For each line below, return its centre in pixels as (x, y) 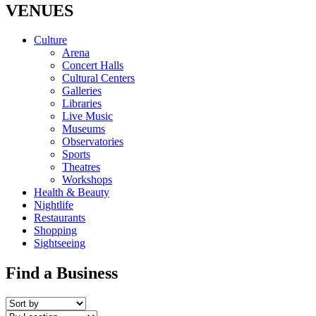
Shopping (55, 231)
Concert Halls (93, 66)
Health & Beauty (72, 193)
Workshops (87, 180)
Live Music (87, 116)
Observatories (93, 142)
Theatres (81, 167)
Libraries (82, 104)
